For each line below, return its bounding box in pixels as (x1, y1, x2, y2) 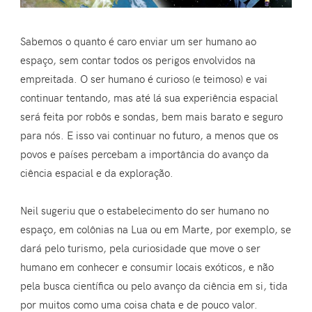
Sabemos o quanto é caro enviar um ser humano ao (20, 34, 257, 49)
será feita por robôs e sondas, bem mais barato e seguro (20, 109, 283, 124)
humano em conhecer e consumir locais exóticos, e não (20, 260, 274, 274)
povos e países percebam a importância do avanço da (20, 147, 270, 162)
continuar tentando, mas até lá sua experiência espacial (20, 91, 279, 105)
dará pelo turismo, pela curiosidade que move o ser (20, 241, 261, 256)
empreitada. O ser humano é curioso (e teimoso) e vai (20, 72, 268, 86)
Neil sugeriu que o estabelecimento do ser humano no (20, 203, 270, 218)
